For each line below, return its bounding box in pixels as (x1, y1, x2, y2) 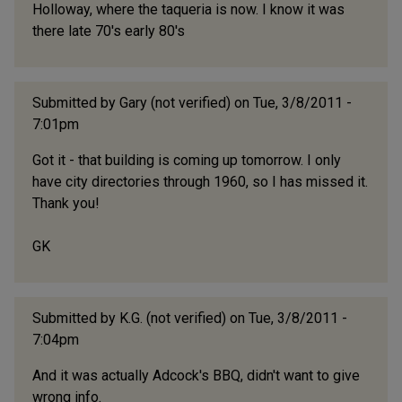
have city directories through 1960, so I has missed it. (32, 173, 368, 191)
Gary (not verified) (119, 94, 231, 112)
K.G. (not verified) (119, 310, 226, 328)
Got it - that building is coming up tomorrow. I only (32, 152, 341, 170)
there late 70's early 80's (32, 22, 185, 40)
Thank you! (32, 195, 100, 213)
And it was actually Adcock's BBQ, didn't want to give (32, 367, 360, 385)
